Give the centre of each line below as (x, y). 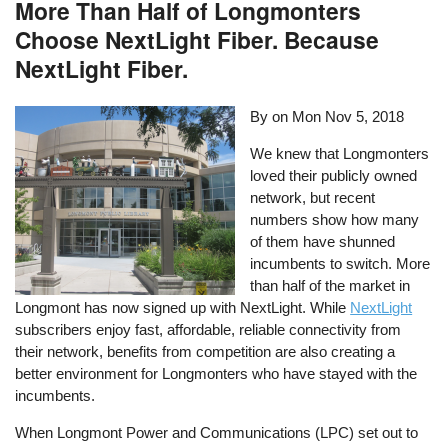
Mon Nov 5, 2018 (348, 117)
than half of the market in (330, 286)
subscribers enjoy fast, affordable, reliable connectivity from (208, 330)
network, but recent (313, 198)
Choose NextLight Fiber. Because (197, 40)
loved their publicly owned (334, 176)
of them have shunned (323, 242)
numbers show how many (335, 220)
